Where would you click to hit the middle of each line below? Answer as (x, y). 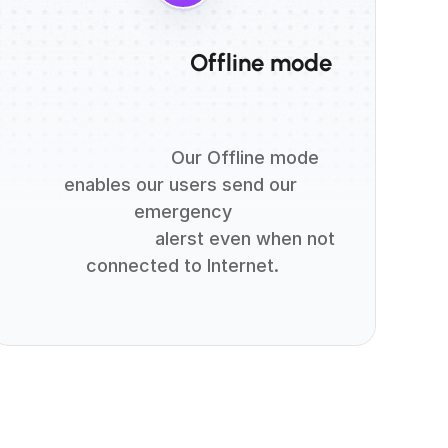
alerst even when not (90, 238)
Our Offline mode (106, 157)
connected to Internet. (183, 265)
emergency (182, 211)
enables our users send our (180, 184)
